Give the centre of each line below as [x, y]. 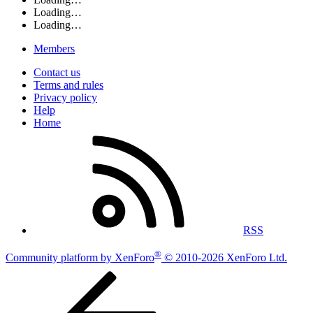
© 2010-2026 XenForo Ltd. [226, 257]
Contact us [57, 73]
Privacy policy [65, 98]
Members [54, 49]
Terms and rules [68, 85]
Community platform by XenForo [80, 257]
